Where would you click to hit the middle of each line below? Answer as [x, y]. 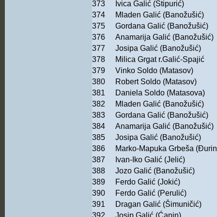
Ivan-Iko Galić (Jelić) [150, 160]
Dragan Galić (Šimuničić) [158, 204]
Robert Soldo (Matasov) [156, 82]
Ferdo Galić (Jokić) [148, 182]
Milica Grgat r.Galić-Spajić [160, 60]
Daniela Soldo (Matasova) [160, 93]
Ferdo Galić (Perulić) [151, 193]
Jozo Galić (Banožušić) [155, 171]
